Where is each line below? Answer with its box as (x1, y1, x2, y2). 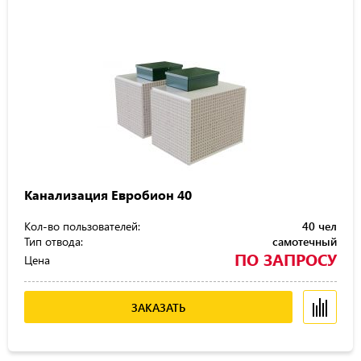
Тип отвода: (24, 234, 83, 249)
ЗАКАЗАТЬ (131, 299, 185, 315)
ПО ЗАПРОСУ (234, 248, 337, 270)
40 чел (302, 218, 337, 234)
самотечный (272, 234, 337, 249)
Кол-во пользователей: (24, 218, 140, 234)
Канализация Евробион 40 (24, 186, 192, 203)
